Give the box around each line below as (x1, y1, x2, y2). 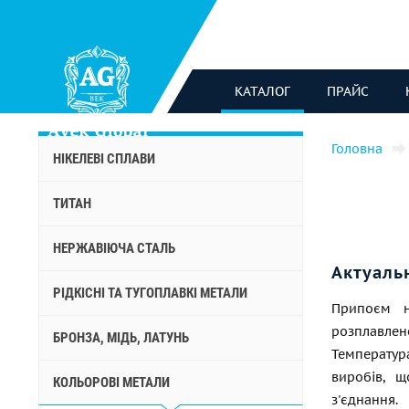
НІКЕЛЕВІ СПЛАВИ (53, 151, 155, 167)
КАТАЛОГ (235, 83, 290, 100)
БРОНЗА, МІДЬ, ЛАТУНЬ (53, 330, 189, 346)
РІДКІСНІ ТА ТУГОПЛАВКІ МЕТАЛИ (53, 285, 247, 301)
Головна (331, 141, 383, 157)
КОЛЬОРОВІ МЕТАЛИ (53, 374, 170, 391)
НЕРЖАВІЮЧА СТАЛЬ (53, 240, 175, 257)
